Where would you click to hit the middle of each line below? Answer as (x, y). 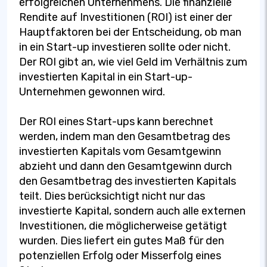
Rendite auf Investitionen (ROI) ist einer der (125, 17)
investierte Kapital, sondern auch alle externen (132, 211)
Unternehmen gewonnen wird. (92, 91)
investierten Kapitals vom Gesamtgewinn (120, 151)
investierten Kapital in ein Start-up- (106, 77)
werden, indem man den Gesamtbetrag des (125, 136)
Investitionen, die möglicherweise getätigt (123, 226)
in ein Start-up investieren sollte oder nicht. (125, 47)
